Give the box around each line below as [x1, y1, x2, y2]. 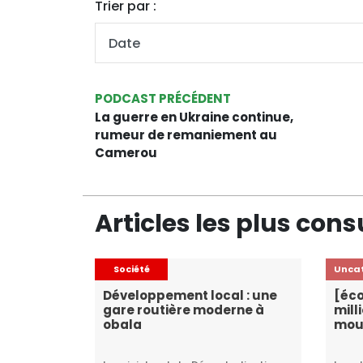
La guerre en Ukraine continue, [95, 109, 293, 126]
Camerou [95, 144, 157, 161]
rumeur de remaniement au [95, 126, 277, 143]
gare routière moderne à [103, 301, 264, 318]
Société [113, 263, 150, 275]
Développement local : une [103, 287, 277, 304]
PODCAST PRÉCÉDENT [95, 90, 231, 107]
